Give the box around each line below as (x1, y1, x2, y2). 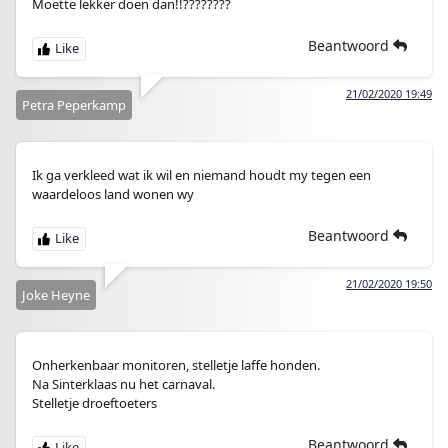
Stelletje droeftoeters (32, 394, 157, 412)
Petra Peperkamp (22, 96, 126, 114)
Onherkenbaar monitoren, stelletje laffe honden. (32, 356, 320, 374)
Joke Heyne (22, 286, 90, 304)
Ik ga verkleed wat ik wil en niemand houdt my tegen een (32, 166, 371, 184)
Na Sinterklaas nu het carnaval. (32, 375, 215, 393)
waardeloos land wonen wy (32, 185, 194, 203)
